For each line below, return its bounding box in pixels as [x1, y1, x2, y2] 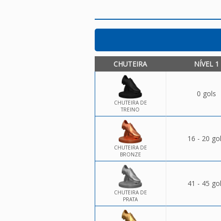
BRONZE [119, 151, 141, 158]
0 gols [196, 89, 216, 98]
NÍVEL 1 [194, 59, 219, 69]
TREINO [121, 106, 140, 113]
